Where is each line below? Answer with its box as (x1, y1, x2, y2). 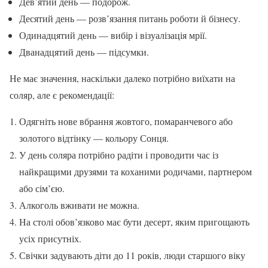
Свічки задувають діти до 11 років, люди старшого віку (19, 249, 245, 262)
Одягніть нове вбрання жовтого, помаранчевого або (19, 115, 233, 128)
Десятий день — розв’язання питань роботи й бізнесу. (19, 12, 240, 25)
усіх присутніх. (19, 232, 81, 245)
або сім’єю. (19, 182, 65, 195)
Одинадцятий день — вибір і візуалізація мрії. (19, 29, 207, 42)
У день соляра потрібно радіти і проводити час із (19, 148, 218, 162)
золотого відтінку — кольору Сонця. (19, 132, 169, 145)
